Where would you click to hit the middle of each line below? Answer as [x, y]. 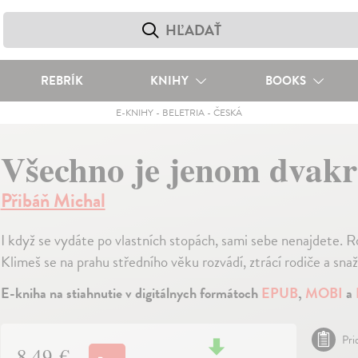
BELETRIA [183, 113]
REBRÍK [62, 81]
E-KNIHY [134, 113]
